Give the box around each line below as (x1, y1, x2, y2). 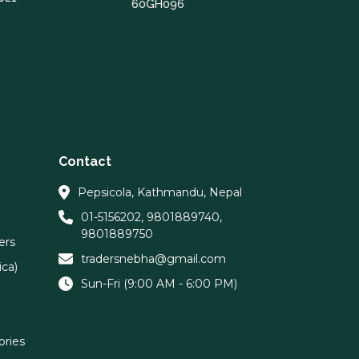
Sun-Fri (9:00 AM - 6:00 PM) (81, 276, 237, 291)
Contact (58, 153, 111, 169)
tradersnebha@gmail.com (81, 251, 226, 266)
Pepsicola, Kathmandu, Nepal (77, 184, 242, 200)
